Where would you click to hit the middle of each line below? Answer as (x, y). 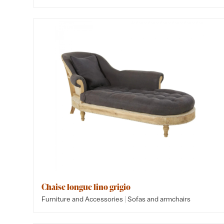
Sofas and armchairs (159, 199)
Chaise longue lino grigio (86, 187)
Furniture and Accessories (82, 199)
